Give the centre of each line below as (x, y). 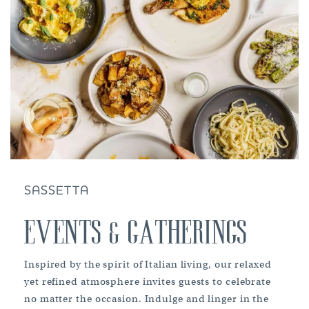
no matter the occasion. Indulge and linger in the (147, 298)
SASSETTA (57, 190)
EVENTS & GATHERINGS (136, 236)
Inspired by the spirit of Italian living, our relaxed (148, 264)
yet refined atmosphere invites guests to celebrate (148, 281)
